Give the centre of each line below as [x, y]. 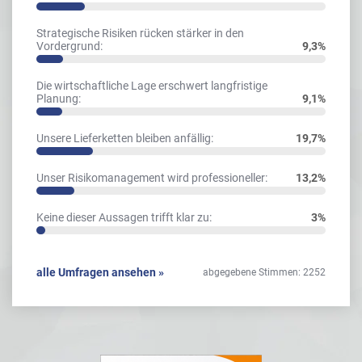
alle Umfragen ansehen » [100, 273]
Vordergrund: [69, 46]
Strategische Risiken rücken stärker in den [140, 34]
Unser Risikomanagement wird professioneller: [152, 178]
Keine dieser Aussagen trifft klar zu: [124, 218]
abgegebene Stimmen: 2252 [264, 273]
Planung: [59, 99]
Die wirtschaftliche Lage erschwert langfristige [152, 86]
